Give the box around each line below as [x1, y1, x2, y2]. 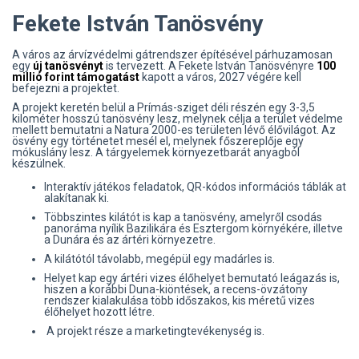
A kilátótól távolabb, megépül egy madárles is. [44, 252, 277, 265]
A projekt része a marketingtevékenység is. [44, 324, 267, 337]
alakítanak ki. [44, 191, 109, 204]
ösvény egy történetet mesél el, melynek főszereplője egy [12, 134, 304, 147]
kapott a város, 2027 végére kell [139, 70, 301, 83]
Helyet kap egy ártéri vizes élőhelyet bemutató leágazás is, [44, 271, 340, 284]
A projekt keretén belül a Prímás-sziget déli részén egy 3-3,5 [12, 100, 315, 114]
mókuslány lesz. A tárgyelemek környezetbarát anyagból [12, 145, 300, 159]
